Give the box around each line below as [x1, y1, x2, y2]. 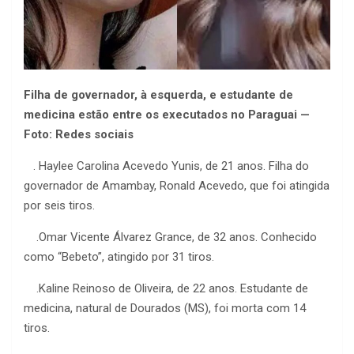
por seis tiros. [24, 198, 95, 213]
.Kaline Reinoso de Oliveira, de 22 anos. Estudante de [24, 281, 308, 296]
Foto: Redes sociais [24, 127, 134, 142]
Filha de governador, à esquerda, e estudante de [24, 88, 293, 103]
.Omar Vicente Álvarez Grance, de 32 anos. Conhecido [24, 230, 317, 245]
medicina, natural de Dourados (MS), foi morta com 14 [24, 301, 306, 316]
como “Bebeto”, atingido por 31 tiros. [24, 250, 214, 265]
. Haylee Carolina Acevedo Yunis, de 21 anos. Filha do [24, 159, 309, 174]
